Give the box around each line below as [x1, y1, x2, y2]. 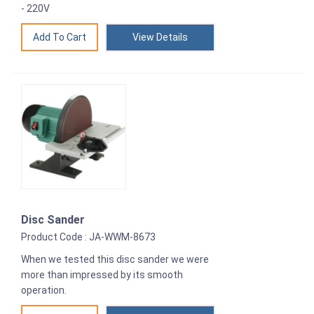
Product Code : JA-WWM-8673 [21, 231, 156, 243]
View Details [132, 32, 188, 43]
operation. [21, 285, 67, 296]
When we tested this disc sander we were [21, 254, 209, 266]
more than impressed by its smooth [21, 269, 183, 281]
